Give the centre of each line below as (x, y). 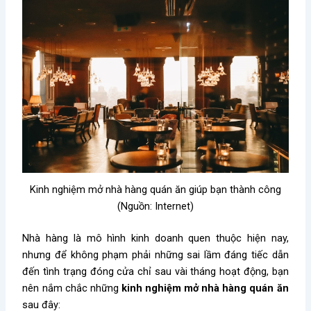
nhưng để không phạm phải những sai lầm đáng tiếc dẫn (155, 255)
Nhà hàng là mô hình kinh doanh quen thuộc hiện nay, (155, 238)
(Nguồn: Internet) (155, 207)
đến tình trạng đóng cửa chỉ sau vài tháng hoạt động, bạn (155, 272)
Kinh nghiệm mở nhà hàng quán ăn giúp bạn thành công (155, 190)
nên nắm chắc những (72, 288)
